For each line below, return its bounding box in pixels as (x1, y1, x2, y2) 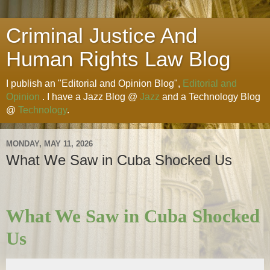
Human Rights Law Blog (6, 48, 230, 71)
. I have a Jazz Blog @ (40, 92, 140, 102)
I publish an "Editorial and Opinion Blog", (6, 78, 183, 89)
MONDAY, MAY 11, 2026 (6, 139, 93, 148)
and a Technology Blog (160, 92, 260, 102)
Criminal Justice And (6, 24, 197, 47)
